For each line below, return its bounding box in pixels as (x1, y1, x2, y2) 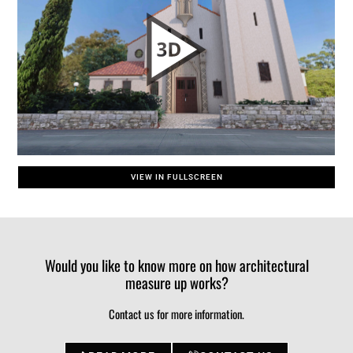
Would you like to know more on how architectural (44, 254, 309, 276)
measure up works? (124, 271, 229, 293)
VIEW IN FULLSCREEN (130, 172, 223, 181)
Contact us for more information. (109, 304, 244, 322)
